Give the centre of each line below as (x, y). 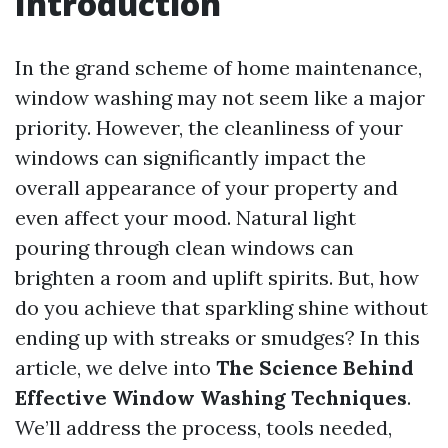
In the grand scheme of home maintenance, (218, 67)
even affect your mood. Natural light (185, 217)
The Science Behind (315, 367)
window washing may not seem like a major (220, 97)
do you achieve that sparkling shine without (221, 307)
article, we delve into (115, 367)
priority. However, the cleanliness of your (209, 127)
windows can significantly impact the (190, 157)
